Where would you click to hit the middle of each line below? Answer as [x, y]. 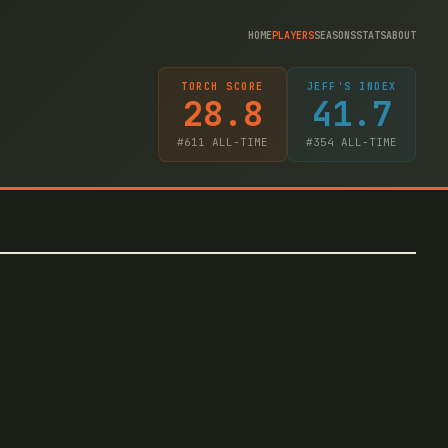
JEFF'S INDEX [351, 86]
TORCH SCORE [222, 86]
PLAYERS [293, 35]
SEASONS [335, 35]
